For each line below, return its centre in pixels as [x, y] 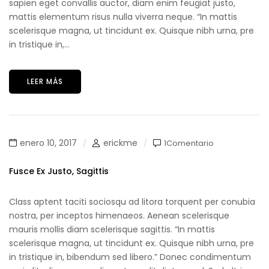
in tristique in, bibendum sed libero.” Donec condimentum [130, 257]
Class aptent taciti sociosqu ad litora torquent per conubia [132, 202]
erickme [120, 143]
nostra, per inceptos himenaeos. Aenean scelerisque [119, 216]
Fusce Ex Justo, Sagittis [59, 171]
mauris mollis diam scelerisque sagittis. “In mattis [112, 229]
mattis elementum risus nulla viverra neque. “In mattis [123, 17]
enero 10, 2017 [48, 143]
